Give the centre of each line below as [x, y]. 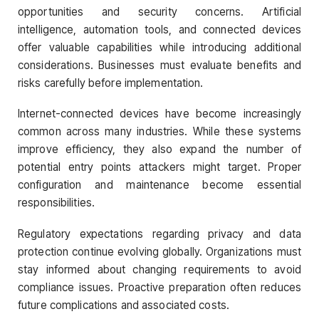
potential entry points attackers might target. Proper [159, 167]
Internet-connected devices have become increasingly [159, 114]
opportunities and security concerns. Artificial [159, 12]
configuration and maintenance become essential [159, 185]
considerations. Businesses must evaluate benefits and [159, 66]
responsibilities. [57, 203]
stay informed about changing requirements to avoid [159, 269]
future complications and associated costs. [124, 305]
